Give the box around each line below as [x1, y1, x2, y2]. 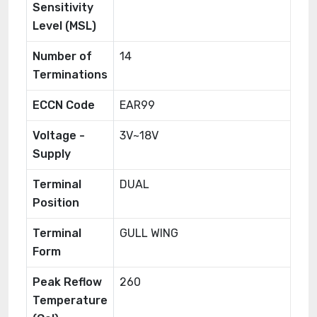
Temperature [33, 294, 108, 307]
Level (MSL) [33, 19, 96, 33]
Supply [33, 147, 71, 161]
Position [33, 196, 79, 209]
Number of [33, 50, 92, 63]
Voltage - [33, 129, 85, 142]
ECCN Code [33, 98, 95, 112]
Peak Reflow [33, 275, 102, 289]
